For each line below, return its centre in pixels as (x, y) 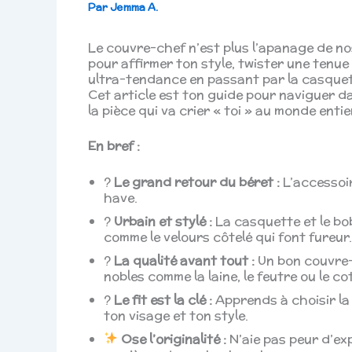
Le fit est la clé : (163, 299)
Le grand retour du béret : (197, 181)
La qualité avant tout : (184, 260)
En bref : (114, 146)
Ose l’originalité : (174, 339)
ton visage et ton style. (176, 315)
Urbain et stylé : (163, 221)
